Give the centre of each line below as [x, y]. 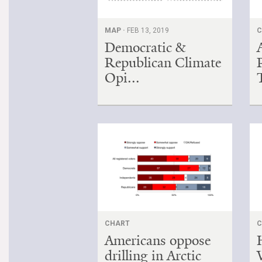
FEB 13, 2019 [148, 30]
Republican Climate [163, 62]
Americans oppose [158, 240]
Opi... [122, 77]
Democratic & [145, 47]
